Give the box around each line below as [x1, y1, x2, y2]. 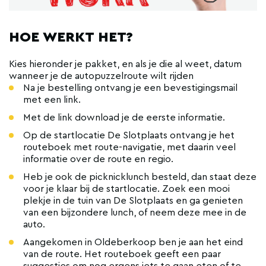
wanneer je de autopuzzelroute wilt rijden [9, 71, 194, 81]
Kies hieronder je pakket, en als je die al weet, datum [9, 59, 242, 69]
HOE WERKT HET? [9, 30, 133, 45]
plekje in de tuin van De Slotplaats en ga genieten [23, 196, 243, 205]
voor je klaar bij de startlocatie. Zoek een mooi [23, 184, 230, 194]
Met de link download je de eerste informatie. [23, 113, 225, 122]
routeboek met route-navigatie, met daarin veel [23, 142, 236, 152]
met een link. [23, 95, 81, 104]
